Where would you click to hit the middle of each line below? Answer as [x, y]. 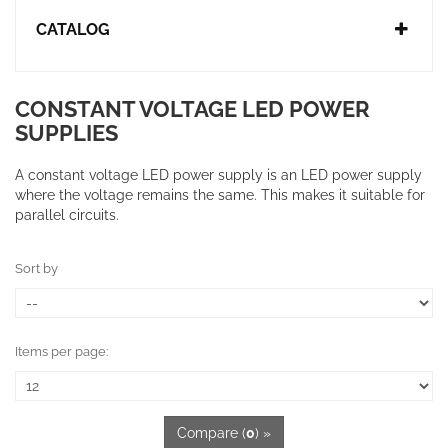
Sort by [36, 268]
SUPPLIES [71, 133]
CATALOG [73, 29]
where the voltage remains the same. [138, 195]
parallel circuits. [67, 215]
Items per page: [61, 351]
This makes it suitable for [343, 195]
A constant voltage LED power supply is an [158, 175]
